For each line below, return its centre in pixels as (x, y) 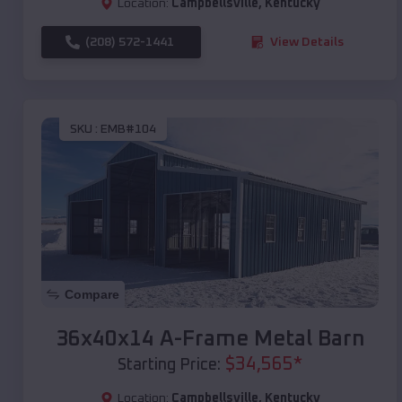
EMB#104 (128, 130)
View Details (307, 42)
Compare (92, 294)
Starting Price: (169, 365)
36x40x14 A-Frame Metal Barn (210, 339)
